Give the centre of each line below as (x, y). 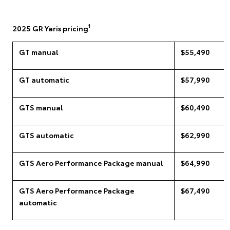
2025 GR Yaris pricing (50, 28)
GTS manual (41, 107)
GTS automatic (46, 135)
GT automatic (44, 79)
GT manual (39, 52)
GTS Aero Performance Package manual (91, 162)
